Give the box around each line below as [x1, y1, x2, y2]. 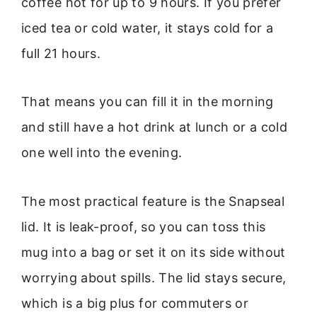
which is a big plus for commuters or [21, 295, 248, 311]
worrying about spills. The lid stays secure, [21, 270, 287, 285]
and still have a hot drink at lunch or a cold [21, 120, 288, 135]
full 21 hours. [21, 45, 101, 61]
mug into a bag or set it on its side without [21, 244, 286, 260]
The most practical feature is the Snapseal [21, 193, 285, 209]
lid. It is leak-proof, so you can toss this [21, 219, 266, 234]
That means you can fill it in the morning [21, 94, 274, 110]
